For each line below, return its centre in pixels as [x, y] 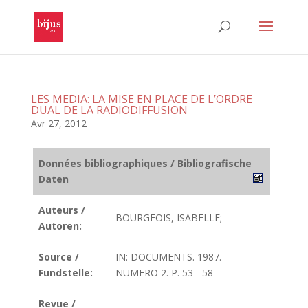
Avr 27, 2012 [58, 123]
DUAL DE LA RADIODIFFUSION [109, 110]
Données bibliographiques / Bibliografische [145, 163]
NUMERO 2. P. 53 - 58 [164, 273]
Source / [59, 257]
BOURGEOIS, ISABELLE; [169, 218]
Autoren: [60, 226]
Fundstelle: [66, 273]
